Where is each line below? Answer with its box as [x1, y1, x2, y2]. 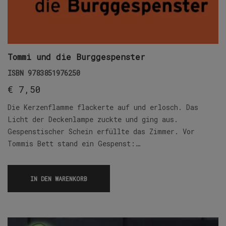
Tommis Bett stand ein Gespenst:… [8, 139, 140, 149]
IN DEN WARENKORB [30, 175, 87, 183]
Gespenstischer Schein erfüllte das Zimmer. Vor [8, 127, 195, 137]
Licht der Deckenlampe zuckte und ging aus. [8, 115, 178, 125]
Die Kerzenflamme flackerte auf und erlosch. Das [8, 102, 198, 112]
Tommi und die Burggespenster [8, 51, 145, 63]
